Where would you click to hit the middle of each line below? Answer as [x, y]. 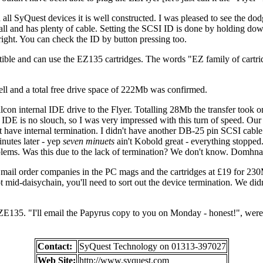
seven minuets [89, 141]
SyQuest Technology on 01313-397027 [152, 246]
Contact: [55, 246]
